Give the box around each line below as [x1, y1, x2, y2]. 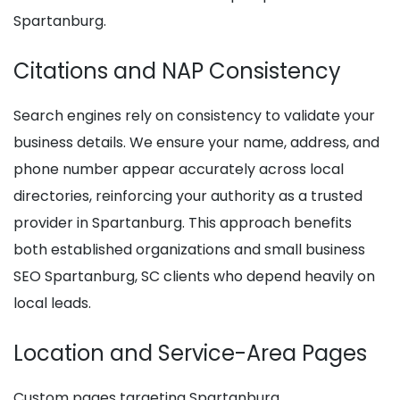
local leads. [13, 293, 91, 314]
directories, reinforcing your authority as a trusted [13, 186, 362, 207]
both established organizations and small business [13, 239, 365, 261]
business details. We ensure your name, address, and [13, 132, 379, 154]
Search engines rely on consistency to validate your [13, 105, 375, 127]
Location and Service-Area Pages [13, 338, 367, 369]
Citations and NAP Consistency [13, 56, 341, 87]
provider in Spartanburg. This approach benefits [13, 212, 352, 234]
